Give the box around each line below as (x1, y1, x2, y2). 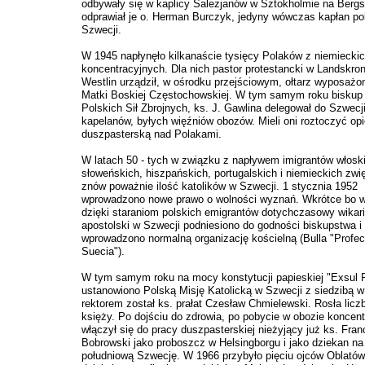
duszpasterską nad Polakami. (81, 128, 222, 140)
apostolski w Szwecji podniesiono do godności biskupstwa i (81, 219, 362, 231)
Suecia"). (81, 245, 125, 257)
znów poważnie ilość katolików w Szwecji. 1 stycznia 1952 (81, 180, 358, 192)
